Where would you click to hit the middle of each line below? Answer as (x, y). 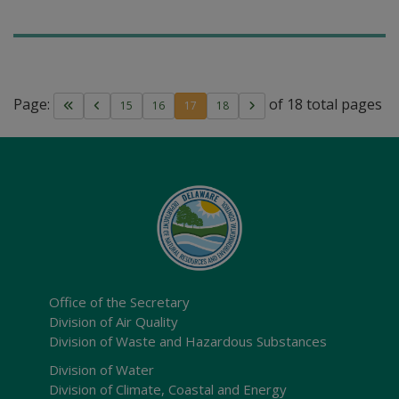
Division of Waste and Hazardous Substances (188, 341)
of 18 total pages (324, 105)
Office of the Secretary (119, 302)
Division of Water (102, 370)
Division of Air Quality (114, 322)
